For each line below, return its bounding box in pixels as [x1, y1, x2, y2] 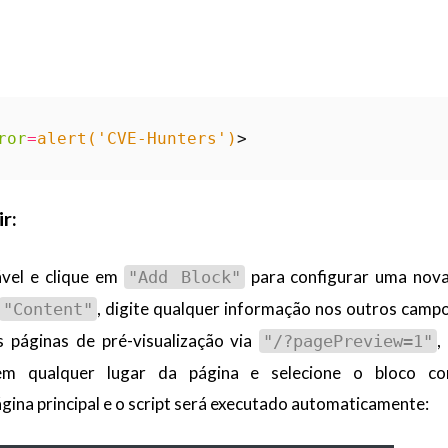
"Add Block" [127, 267, 241, 288]
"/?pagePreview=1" [263, 331, 434, 352]
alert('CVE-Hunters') [37, 128, 238, 148]
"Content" [2, 299, 93, 320]
